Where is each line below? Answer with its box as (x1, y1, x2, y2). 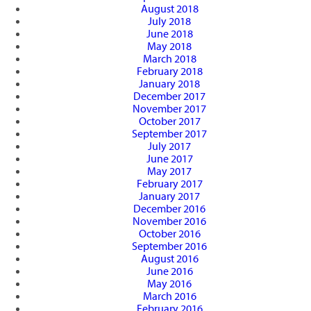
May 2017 (147, 164, 192, 178)
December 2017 (133, 89, 205, 103)
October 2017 (138, 114, 201, 128)
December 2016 (133, 201, 205, 216)
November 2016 (133, 214, 206, 228)
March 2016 (142, 289, 196, 303)
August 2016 (140, 251, 199, 266)
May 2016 (147, 276, 192, 291)
